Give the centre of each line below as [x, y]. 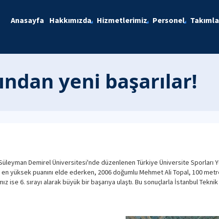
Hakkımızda [70, 20]
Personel [168, 20]
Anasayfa [27, 20]
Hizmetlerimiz [122, 20]
